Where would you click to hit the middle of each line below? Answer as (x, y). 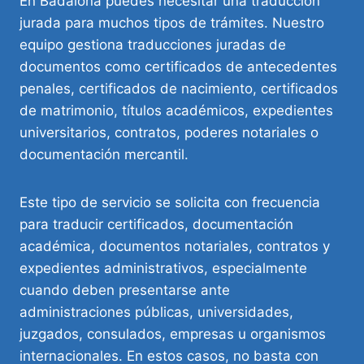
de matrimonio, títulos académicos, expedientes (176, 111)
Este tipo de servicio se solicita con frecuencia (170, 203)
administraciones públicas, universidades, (156, 312)
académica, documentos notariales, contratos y (175, 247)
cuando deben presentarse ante (125, 290)
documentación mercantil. (104, 155)
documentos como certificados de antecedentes (178, 67)
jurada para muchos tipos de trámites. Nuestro (172, 23)
